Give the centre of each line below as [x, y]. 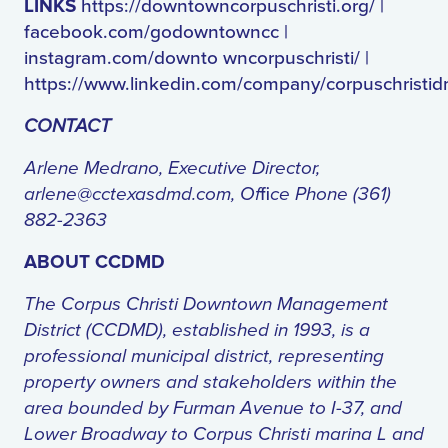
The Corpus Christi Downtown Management [206, 304]
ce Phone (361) [330, 194]
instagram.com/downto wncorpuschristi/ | [196, 58]
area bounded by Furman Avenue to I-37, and [213, 408]
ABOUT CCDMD [97, 263]
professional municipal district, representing [204, 356]
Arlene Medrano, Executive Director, [172, 168]
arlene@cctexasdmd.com [127, 194]
